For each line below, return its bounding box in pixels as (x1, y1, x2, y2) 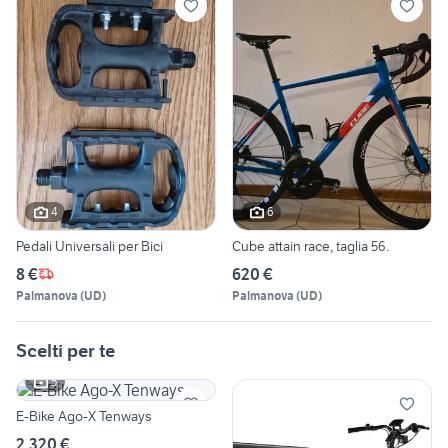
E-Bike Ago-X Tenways (16, 406, 152, 425)
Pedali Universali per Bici (16, 236, 163, 255)
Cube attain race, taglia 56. (232, 236, 389, 255)
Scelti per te (16, 338, 115, 362)
